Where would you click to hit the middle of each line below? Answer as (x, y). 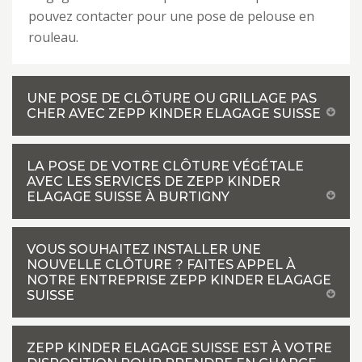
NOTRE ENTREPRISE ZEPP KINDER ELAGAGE (179, 280)
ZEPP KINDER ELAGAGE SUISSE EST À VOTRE (179, 348)
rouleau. (53, 37)
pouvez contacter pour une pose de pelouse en (171, 16)
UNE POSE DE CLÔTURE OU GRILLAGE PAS (172, 98)
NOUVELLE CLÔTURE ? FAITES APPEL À (161, 265)
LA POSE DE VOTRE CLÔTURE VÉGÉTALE (165, 166)
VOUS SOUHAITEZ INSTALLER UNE (144, 249)
